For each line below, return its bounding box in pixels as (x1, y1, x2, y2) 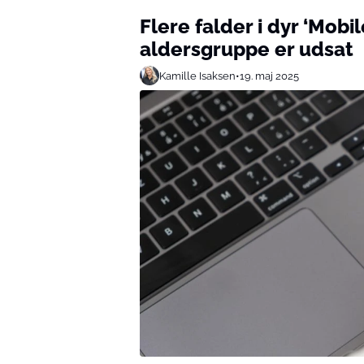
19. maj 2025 (240, 69, 299, 82)
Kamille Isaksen (159, 69, 236, 82)
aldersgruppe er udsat (140, 37, 353, 61)
